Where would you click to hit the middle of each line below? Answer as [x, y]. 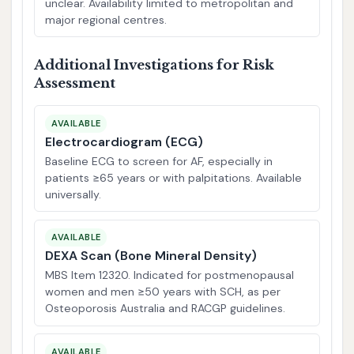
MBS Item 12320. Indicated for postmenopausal [170, 275]
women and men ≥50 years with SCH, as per [163, 292]
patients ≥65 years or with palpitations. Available [174, 177]
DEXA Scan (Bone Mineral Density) [151, 256]
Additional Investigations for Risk [154, 66]
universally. [73, 194]
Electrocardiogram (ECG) [124, 141]
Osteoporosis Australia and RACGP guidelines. [166, 309]
